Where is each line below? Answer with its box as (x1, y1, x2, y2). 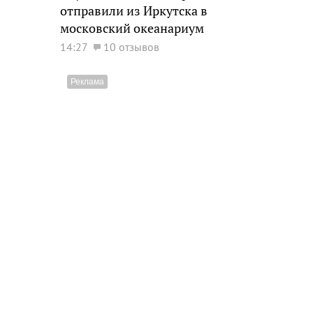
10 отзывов (103, 40, 159, 54)
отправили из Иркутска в (60, 3, 208, 19)
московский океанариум (60, 20, 204, 36)
